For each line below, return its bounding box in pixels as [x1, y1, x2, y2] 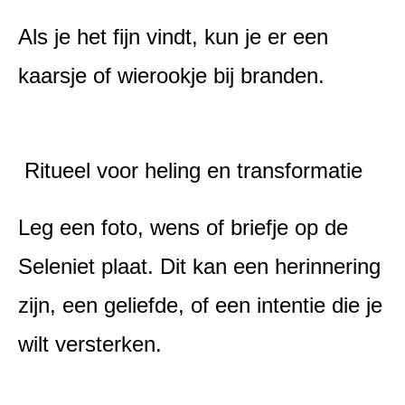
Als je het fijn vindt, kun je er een [18, 24, 328, 50]
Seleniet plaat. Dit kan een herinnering [18, 253, 381, 278]
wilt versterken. [18, 331, 162, 356]
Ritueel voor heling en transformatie [18, 158, 363, 184]
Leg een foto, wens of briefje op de [18, 214, 348, 240]
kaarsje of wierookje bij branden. [18, 63, 325, 89]
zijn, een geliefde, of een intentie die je [18, 292, 382, 317]
